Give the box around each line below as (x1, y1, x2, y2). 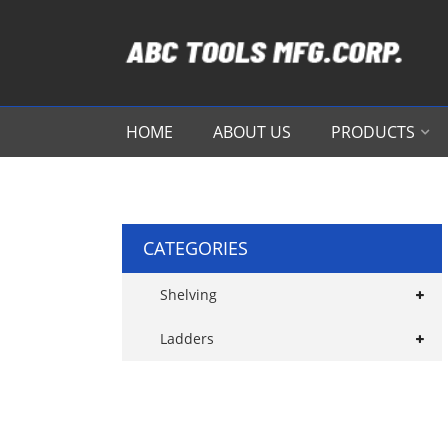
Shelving (160, 285, 217, 304)
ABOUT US (213, 121, 291, 143)
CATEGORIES (143, 236, 248, 260)
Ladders (160, 329, 214, 348)
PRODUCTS (331, 121, 415, 143)
